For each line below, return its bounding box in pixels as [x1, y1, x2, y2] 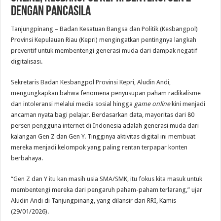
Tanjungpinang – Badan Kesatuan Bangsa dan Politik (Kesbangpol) [11, 25, 198, 33]
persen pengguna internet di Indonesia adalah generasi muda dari [11, 122, 199, 129]
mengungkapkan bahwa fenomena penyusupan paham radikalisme [11, 89, 201, 97]
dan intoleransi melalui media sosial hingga [11, 100, 135, 108]
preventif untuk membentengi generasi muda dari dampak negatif [11, 47, 198, 54]
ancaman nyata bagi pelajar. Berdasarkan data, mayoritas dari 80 [11, 111, 195, 118]
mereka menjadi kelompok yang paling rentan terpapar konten [11, 144, 188, 151]
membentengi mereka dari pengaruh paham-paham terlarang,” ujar [11, 186, 203, 193]
